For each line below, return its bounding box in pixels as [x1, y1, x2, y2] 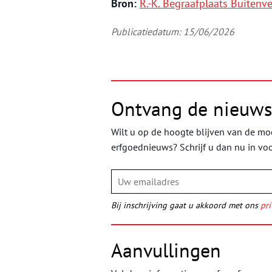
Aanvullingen [111, 237, 221, 263]
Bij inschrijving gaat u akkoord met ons [111, 200, 260, 211]
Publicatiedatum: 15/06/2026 [111, 25, 234, 38]
